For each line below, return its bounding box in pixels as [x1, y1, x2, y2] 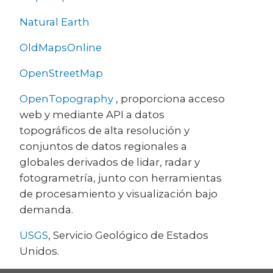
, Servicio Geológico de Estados [48, 229, 208, 241]
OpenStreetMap [19, 66, 103, 79]
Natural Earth [19, 15, 90, 28]
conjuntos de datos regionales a [19, 140, 187, 152]
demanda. [19, 203, 73, 216]
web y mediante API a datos [19, 108, 165, 121]
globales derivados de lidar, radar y [19, 155, 200, 168]
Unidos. [19, 244, 59, 257]
